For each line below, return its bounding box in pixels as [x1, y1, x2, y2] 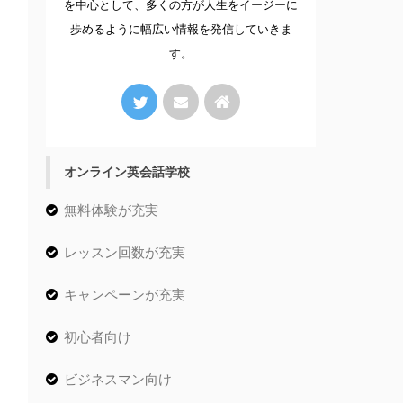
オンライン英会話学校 [64, 165, 190, 180]
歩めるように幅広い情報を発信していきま [69, 22, 292, 37]
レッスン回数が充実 [64, 245, 185, 261]
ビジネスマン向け [64, 372, 172, 388]
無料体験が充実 [64, 202, 158, 219]
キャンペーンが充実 [64, 287, 185, 303]
